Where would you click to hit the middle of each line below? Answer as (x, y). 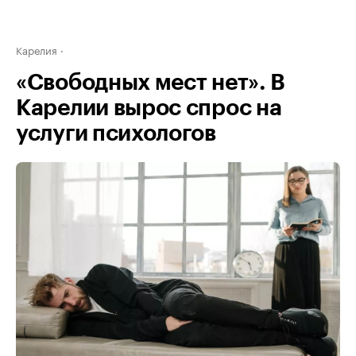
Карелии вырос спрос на (149, 108)
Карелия (37, 49)
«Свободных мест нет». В (151, 83)
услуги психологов (116, 133)
